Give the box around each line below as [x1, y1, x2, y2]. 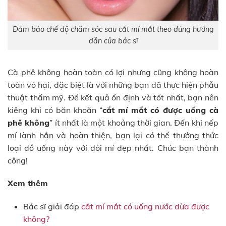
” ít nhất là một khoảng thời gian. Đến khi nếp [49, 117, 219, 128]
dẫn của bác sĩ [88, 36, 138, 45]
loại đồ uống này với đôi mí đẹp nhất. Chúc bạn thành [8, 142, 218, 153]
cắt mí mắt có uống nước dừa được [81, 201, 209, 212]
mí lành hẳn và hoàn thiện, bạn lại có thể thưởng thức [8, 130, 218, 140]
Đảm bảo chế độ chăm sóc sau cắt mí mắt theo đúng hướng [12, 24, 214, 34]
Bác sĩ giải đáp [23, 201, 81, 212]
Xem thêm [8, 178, 48, 189]
